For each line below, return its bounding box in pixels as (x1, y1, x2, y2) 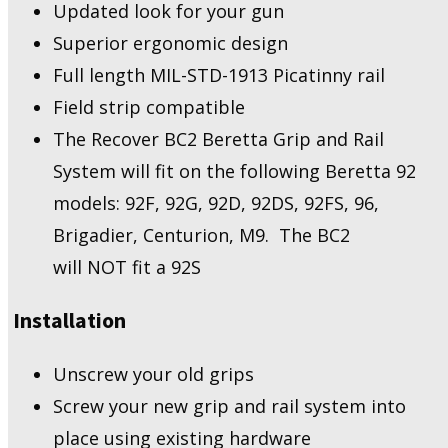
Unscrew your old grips (53, 362, 254, 387)
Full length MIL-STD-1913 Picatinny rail (53, 62, 385, 87)
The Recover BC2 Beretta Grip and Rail (53, 126, 384, 151)
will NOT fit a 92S (53, 254, 201, 279)
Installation (13, 306, 126, 335)
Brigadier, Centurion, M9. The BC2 (53, 222, 350, 247)
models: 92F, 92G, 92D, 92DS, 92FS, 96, (53, 190, 379, 215)
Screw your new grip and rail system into (53, 394, 406, 419)
